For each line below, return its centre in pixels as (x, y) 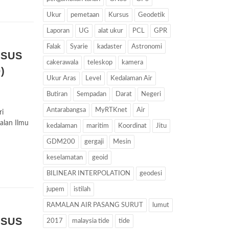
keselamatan (64, 158)
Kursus (118, 15)
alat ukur (110, 31)
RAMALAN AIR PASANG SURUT (95, 205)
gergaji (94, 142)
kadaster (109, 47)
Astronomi (146, 47)
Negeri (151, 94)
